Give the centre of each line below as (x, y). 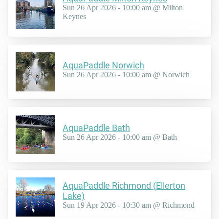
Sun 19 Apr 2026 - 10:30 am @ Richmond (129, 205)
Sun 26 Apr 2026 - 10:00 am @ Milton (123, 8)
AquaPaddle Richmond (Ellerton (124, 185)
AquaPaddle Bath (96, 128)
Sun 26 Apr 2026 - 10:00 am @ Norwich (126, 75)
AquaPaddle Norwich (103, 66)
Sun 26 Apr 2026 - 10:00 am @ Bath (120, 137)
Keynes (74, 17)
